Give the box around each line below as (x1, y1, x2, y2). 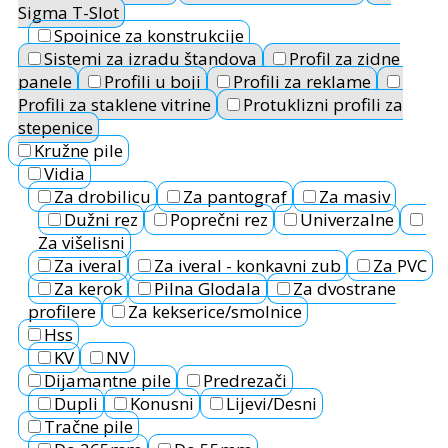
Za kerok (54, 277, 122, 301)
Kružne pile (34, 139, 123, 163)
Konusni (130, 392, 194, 416)
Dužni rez (64, 208, 138, 232)
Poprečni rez (170, 208, 268, 232)
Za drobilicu (54, 185, 151, 209)
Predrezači (203, 369, 287, 393)
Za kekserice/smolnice (128, 300, 302, 324)
